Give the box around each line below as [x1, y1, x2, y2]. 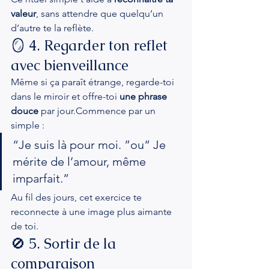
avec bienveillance [11, 56, 128, 74]
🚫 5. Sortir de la [11, 234, 119, 253]
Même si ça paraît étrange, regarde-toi [11, 76, 177, 88]
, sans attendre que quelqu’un [36, 8, 166, 19]
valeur [11, 8, 36, 19]
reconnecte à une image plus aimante [11, 206, 174, 217]
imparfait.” [13, 171, 69, 186]
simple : [11, 119, 44, 131]
